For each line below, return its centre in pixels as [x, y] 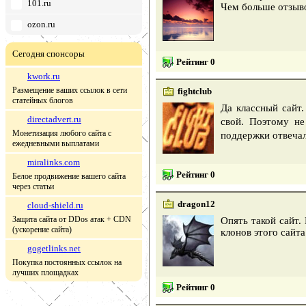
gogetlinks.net [54, 248]
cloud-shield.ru [55, 205]
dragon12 [196, 204]
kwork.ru [44, 76]
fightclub [195, 91]
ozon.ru [41, 24]
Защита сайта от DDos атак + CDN [72, 219]
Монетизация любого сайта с [62, 133]
